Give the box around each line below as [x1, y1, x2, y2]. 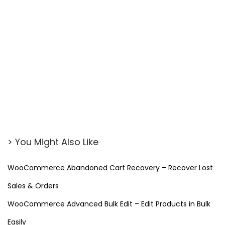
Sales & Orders [8, 181, 59, 191]
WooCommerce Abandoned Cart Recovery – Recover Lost [8, 163, 213, 173]
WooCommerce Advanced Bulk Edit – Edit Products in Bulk [8, 199, 210, 209]
